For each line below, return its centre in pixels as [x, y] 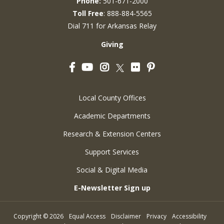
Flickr [148, 62]
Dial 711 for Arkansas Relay [112, 26]
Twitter [135, 67]
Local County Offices [112, 98]
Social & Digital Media [112, 170]
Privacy [156, 216]
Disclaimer [126, 216]
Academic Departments [112, 116]
